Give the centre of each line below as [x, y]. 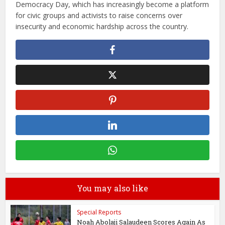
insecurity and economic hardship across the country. [102, 26]
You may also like [113, 188]
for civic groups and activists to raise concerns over [99, 15]
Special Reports [99, 212]
